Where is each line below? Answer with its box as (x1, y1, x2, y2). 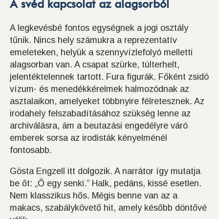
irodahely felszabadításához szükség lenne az (10, 109, 191, 119)
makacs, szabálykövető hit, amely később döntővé (10, 203, 207, 213)
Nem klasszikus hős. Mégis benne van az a (10, 191, 177, 201)
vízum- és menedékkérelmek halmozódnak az (10, 84, 189, 94)
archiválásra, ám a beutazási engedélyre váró (10, 121, 188, 131)
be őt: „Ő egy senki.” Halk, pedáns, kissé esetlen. (10, 178, 201, 189)
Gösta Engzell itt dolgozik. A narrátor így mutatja (10, 166, 200, 176)
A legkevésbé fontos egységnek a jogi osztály (10, 23, 188, 33)
